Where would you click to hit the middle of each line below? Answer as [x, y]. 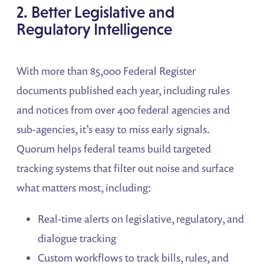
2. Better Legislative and [96, 12]
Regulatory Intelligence [95, 29]
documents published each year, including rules [123, 90]
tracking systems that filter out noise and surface [126, 168]
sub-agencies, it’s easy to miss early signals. [113, 129]
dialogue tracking [77, 238]
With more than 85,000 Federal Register [106, 71]
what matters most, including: [84, 188]
